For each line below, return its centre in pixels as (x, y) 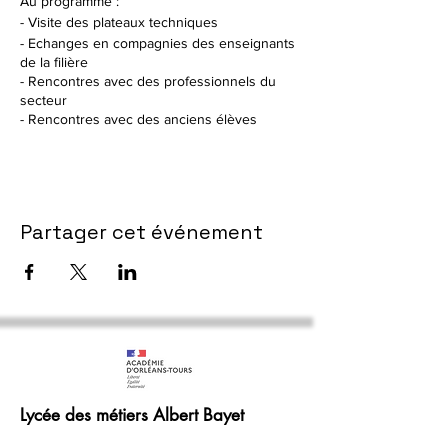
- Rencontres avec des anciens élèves (138, 119)
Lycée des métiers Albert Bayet (132, 415)
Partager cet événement (141, 232)
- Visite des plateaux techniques (119, 22)
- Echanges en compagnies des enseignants (157, 43)
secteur (43, 100)
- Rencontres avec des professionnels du (148, 81)
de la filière (54, 62)
